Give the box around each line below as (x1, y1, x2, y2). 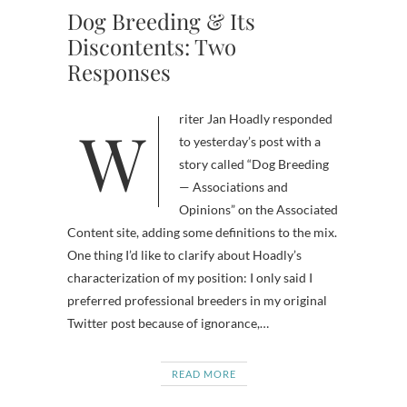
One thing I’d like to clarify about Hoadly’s (67, 247, 302, 263)
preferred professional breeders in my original (67, 293, 327, 308)
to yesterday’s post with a (179, 134, 321, 149)
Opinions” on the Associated (179, 202, 338, 217)
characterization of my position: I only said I (67, 270, 313, 285)
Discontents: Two (67, 32, 236, 61)
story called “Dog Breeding (179, 156, 329, 172)
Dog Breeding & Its (67, 6, 255, 35)
